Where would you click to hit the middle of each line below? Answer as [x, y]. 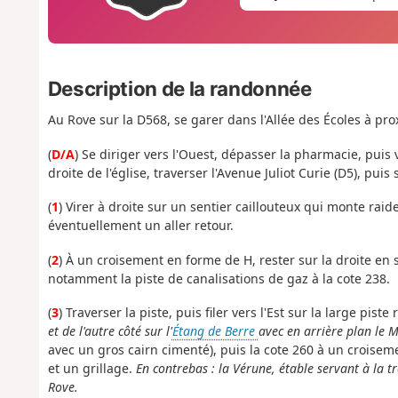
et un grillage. [92, 369]
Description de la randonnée [179, 88]
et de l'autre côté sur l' [110, 331]
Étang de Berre [215, 331]
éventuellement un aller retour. [140, 226]
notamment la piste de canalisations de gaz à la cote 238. [219, 278]
